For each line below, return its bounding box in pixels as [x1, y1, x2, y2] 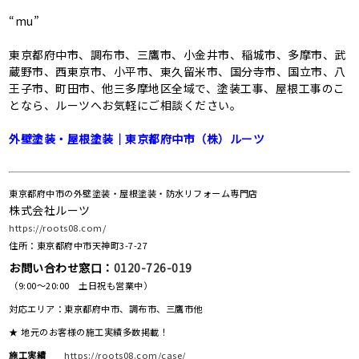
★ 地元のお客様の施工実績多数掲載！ [9, 325, 169, 338]
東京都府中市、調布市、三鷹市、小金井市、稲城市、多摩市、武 [9, 46, 346, 63]
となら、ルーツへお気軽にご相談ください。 [9, 96, 242, 113]
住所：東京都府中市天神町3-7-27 [9, 238, 148, 252]
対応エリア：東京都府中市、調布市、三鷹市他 [9, 301, 203, 315]
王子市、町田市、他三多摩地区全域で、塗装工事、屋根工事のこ [9, 79, 345, 96]
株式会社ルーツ [9, 201, 91, 218]
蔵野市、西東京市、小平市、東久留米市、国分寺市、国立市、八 [9, 63, 346, 79]
